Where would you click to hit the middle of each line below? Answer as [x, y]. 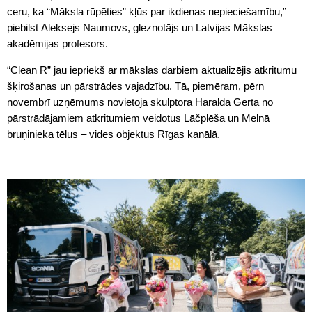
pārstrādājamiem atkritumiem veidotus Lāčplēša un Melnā [138, 118]
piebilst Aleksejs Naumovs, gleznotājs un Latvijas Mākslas [140, 27]
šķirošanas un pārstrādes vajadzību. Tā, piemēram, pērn [135, 86]
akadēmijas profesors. [57, 43]
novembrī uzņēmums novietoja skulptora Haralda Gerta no [140, 102]
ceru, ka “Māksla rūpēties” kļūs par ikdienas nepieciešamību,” [147, 11]
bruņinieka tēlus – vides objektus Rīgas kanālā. [114, 134]
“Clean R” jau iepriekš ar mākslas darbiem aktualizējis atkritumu [152, 70]
